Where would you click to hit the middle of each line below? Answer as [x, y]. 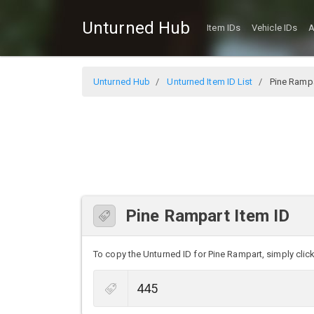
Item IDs [224, 28]
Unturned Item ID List [210, 81]
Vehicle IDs [275, 28]
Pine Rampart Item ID [207, 216]
